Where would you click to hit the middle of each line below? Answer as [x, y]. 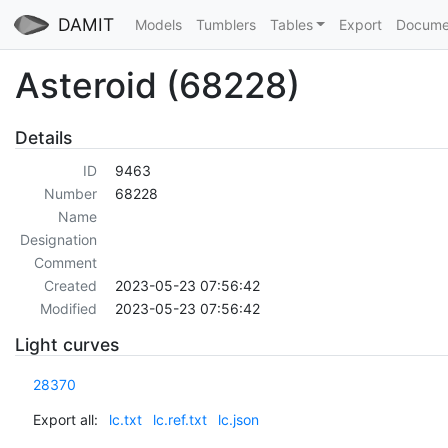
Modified [68, 309]
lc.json [238, 419]
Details [43, 137]
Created [70, 286]
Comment [65, 263]
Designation [58, 240]
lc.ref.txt [179, 419]
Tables [291, 24]
